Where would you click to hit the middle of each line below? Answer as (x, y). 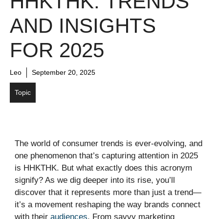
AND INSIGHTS (83, 25)
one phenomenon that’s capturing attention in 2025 (106, 155)
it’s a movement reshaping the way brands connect (108, 204)
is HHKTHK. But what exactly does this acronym (103, 168)
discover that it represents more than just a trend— (108, 192)
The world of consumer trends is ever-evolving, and (109, 143)
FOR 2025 (57, 50)
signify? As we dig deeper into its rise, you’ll (95, 180)
